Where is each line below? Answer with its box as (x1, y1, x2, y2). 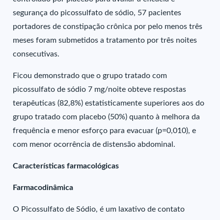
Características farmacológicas (13, 162, 119, 170)
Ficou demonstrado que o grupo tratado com (13, 72, 167, 80)
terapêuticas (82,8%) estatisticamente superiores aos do (13, 99, 205, 107)
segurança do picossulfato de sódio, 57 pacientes (13, 9, 182, 17)
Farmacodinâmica (13, 184, 74, 192)
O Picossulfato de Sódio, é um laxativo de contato (13, 205, 185, 213)
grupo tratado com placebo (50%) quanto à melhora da (13, 113, 200, 121)
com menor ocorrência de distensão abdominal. (13, 140, 176, 148)
